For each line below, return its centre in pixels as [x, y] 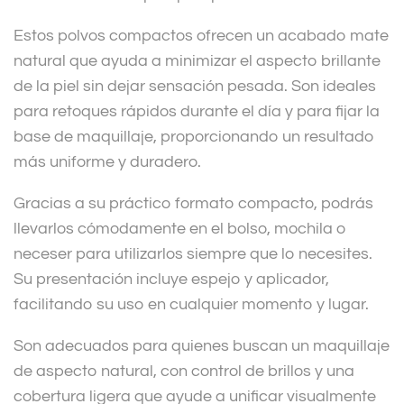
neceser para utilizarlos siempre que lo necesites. [193, 254]
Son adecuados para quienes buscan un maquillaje [202, 346]
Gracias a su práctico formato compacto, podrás [193, 204]
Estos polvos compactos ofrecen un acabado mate [201, 36]
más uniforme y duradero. [107, 162]
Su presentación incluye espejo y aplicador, [171, 280]
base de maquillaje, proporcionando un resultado [194, 137]
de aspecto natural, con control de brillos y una [184, 372]
